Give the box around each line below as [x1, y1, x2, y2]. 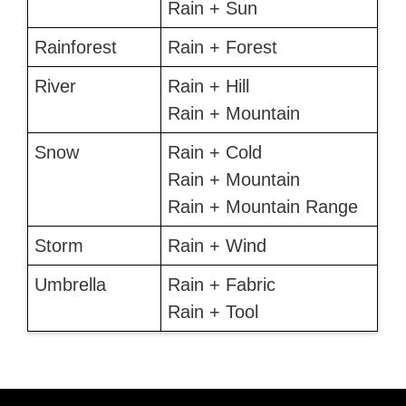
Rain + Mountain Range [167, 197, 358, 217]
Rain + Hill [167, 76, 249, 97]
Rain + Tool [167, 302, 258, 323]
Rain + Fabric [167, 275, 275, 295]
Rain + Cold [167, 142, 262, 163]
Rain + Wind [167, 236, 266, 256]
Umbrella [34, 275, 106, 295]
